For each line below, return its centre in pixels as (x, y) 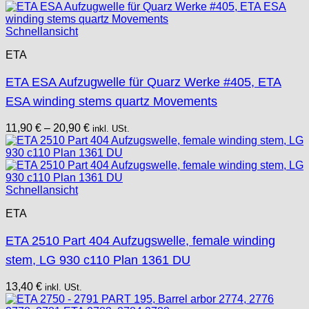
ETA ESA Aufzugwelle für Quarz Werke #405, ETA (143, 82)
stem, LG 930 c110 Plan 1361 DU (98, 260)
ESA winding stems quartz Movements (111, 101)
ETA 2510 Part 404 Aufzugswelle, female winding (140, 240)
